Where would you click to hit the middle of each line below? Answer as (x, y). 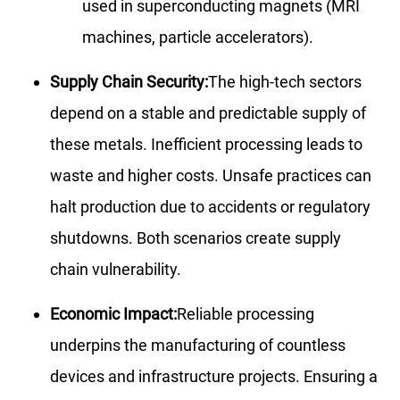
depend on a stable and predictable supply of (208, 112)
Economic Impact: (113, 313)
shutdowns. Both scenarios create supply (196, 237)
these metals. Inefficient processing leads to (206, 144)
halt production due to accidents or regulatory (210, 206)
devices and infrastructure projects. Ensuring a (214, 376)
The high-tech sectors (285, 81)
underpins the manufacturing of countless (198, 345)
